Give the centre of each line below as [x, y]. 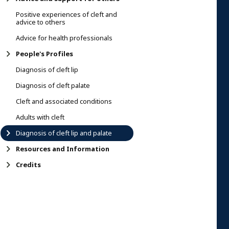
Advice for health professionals [64, 38]
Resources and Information [63, 149]
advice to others [41, 22]
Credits [28, 165]
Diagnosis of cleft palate [53, 85]
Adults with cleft [40, 117]
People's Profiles [44, 54]
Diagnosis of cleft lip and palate [64, 133]
